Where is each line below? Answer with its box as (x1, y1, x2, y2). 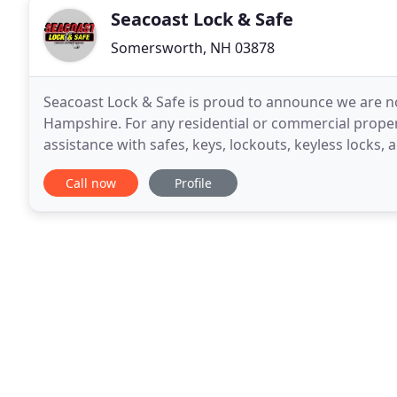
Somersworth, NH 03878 (111, 38, 275, 58)
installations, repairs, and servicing (43, 156, 276, 175)
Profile (175, 175, 212, 191)
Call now (66, 175, 116, 191)
